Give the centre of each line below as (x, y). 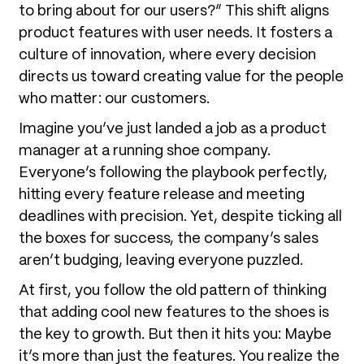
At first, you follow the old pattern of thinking (173, 290)
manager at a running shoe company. (145, 151)
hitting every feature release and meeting (162, 195)
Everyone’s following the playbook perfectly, (173, 173)
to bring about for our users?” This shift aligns (174, 11)
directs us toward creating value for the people (181, 77)
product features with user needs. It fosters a (175, 33)
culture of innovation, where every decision (167, 55)
